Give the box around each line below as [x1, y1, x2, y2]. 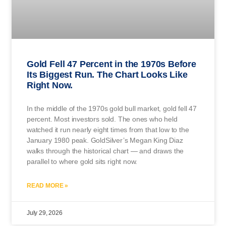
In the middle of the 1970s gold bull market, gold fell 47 [27, 104, 197, 112]
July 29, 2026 [27, 209, 63, 216]
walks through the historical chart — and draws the [27, 146, 184, 155]
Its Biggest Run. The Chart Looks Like [27, 69, 188, 80]
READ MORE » [27, 182, 69, 189]
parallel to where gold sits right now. [27, 157, 138, 165]
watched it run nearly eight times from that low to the [27, 125, 189, 134]
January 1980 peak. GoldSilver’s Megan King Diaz [27, 136, 183, 144]
